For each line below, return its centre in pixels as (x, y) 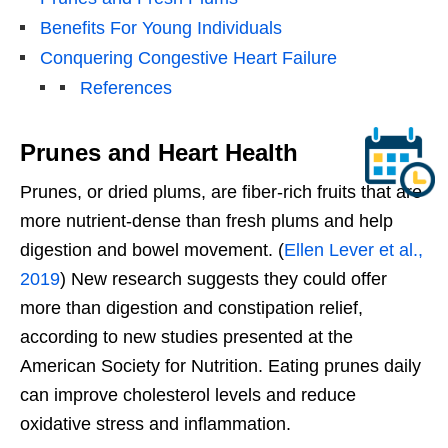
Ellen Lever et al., (353, 249)
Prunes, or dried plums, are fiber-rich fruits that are (221, 191)
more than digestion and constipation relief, (191, 307)
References (126, 87)
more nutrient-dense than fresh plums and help (206, 220)
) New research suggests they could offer (223, 278)
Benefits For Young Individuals (161, 27)
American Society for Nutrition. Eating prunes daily (220, 365)
